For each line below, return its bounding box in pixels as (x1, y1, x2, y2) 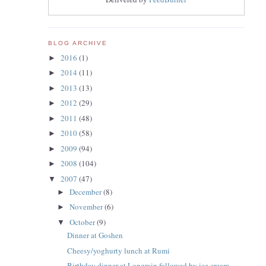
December (69, 186, 104, 197)
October (69, 216, 97, 227)
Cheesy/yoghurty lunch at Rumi (67, 245, 170, 256)
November (69, 201, 105, 213)
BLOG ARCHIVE (47, 40, 107, 47)
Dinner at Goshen (67, 230, 123, 241)
